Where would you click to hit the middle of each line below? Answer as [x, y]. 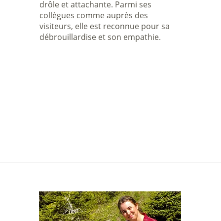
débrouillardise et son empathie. [100, 37]
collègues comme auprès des [93, 15]
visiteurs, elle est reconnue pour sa [104, 26]
